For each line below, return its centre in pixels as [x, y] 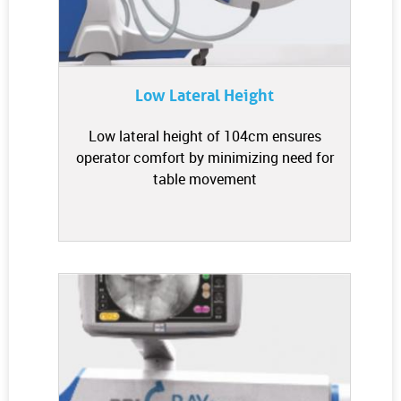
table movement [205, 179]
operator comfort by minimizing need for [205, 157]
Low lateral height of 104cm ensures [205, 136]
